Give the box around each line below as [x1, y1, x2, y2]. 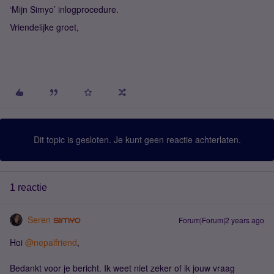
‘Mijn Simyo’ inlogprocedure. [10, 3, 119, 15]
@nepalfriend [25, 236, 77, 248]
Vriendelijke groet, [10, 21, 79, 33]
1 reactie [10, 182, 47, 193]
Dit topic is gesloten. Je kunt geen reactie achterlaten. [33, 133, 241, 146]
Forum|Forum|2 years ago [179, 215, 264, 225]
